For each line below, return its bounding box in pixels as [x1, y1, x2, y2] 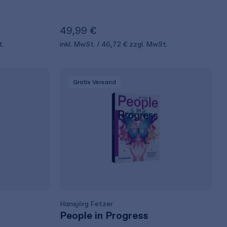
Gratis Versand [73, 79, 117, 86]
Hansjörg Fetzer [60, 200, 113, 208]
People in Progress [60, 209, 148, 221]
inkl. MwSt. [60, 40, 97, 49]
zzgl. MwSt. [129, 40, 168, 49]
